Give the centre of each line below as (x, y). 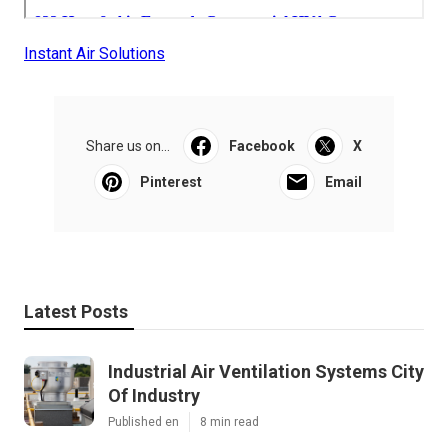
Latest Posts (76, 311)
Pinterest (171, 181)
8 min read (229, 421)
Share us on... (128, 145)
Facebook (261, 145)
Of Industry (154, 395)
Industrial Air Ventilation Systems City (266, 371)
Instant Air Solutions (94, 53)
